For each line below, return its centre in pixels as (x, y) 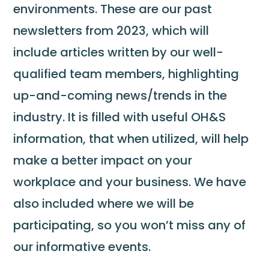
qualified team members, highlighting (126, 74)
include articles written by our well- (119, 52)
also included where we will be (104, 204)
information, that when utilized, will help (131, 139)
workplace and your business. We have (130, 182)
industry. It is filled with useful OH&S (120, 117)
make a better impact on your (103, 160)
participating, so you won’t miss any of (130, 225)
